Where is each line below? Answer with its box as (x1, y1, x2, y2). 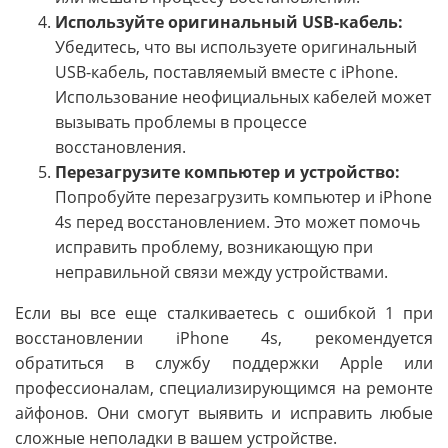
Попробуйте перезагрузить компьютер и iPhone (55, 186, 432, 209)
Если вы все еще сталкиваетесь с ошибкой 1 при (15, 302, 433, 325)
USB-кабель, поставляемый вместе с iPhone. (55, 61, 398, 84)
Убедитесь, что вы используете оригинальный (55, 36, 417, 59)
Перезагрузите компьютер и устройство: (55, 161, 400, 184)
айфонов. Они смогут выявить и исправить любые (15, 402, 433, 425)
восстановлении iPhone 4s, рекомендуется (15, 327, 433, 350)
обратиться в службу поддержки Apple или (15, 352, 433, 375)
